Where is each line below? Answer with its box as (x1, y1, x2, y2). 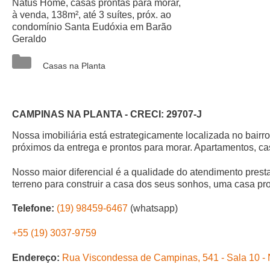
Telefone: (12, 203, 54, 214)
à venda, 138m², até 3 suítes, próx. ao (12, 10, 171, 20)
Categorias (42, 49, 84, 59)
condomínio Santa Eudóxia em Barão (12, 22, 172, 32)
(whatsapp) (128, 203, 178, 214)
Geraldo (12, 34, 46, 44)
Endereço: (12, 252, 60, 263)
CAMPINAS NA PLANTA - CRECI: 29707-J (12, 108, 202, 119)
